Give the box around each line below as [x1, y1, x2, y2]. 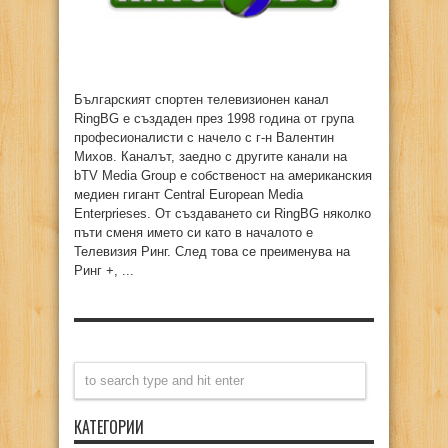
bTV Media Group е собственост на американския [74, 168, 372, 183]
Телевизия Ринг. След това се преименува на [74, 244, 350, 259]
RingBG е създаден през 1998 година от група [74, 111, 354, 126]
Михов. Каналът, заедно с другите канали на [74, 149, 347, 164]
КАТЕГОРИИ [74, 415, 144, 439]
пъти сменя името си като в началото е [74, 225, 313, 240]
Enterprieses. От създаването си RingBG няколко [74, 206, 371, 221]
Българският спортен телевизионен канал [74, 92, 329, 107]
